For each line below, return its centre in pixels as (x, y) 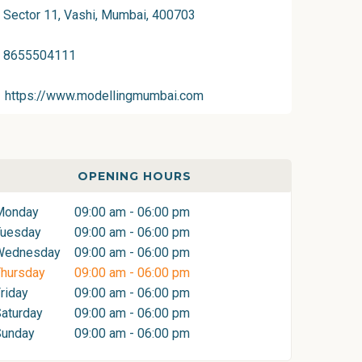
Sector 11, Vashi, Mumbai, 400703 (99, 15)
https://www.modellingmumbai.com (104, 96)
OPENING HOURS (134, 176)
